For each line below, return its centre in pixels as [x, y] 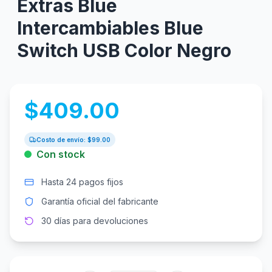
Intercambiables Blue [110, 28]
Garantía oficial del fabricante [100, 201]
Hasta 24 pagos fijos [82, 182]
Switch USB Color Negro [124, 50]
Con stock [61, 154]
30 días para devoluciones [95, 221]
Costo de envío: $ [64, 140]
